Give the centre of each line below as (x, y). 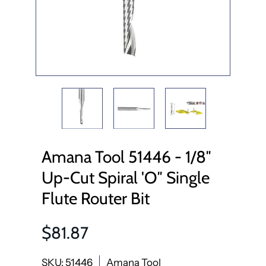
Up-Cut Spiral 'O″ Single (126, 178)
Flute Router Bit (96, 198)
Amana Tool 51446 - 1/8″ (126, 157)
